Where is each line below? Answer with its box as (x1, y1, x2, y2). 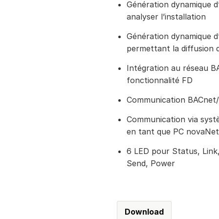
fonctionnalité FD (127, 75, 193, 85)
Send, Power (127, 158, 175, 168)
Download (125, 207, 164, 217)
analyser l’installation (127, 12, 206, 22)
